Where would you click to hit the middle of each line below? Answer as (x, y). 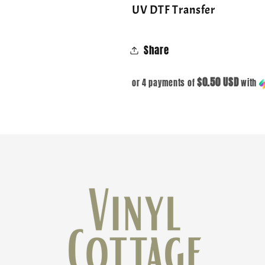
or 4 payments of (164, 83)
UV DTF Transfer (173, 9)
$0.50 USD (218, 82)
